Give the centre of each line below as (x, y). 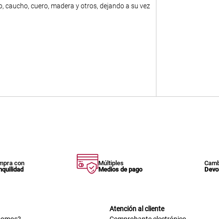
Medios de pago (120, 170)
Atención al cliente (137, 209)
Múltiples (111, 163)
